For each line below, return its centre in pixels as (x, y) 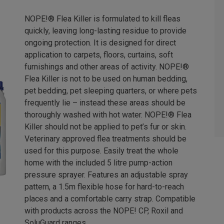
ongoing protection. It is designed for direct (100, 43)
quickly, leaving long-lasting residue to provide (105, 31)
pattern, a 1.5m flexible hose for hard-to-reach (104, 187)
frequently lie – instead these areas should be (105, 103)
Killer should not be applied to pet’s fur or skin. (105, 127)
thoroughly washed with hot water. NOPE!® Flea (108, 115)
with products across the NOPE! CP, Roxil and (104, 211)
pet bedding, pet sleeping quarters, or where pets (111, 91)
